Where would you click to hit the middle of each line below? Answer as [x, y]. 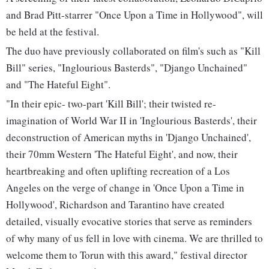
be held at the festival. [53, 32]
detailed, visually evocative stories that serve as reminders [129, 222]
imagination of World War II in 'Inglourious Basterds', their [131, 121]
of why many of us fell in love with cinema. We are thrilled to [134, 238]
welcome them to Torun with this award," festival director [127, 255]
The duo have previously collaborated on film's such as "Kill [133, 51]
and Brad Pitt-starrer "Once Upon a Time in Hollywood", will [134, 15]
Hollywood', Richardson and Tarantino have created [115, 205]
